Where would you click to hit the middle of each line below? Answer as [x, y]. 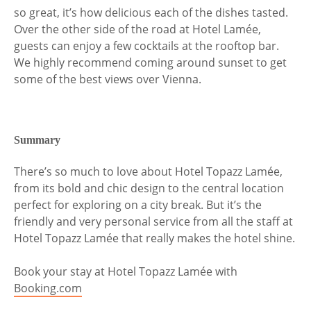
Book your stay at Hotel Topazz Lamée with [126, 272]
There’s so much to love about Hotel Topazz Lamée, [148, 172]
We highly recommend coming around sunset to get [150, 63]
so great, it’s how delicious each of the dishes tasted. [151, 13]
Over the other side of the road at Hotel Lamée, [137, 30]
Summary [37, 141]
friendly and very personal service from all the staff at [153, 222]
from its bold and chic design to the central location [149, 188]
